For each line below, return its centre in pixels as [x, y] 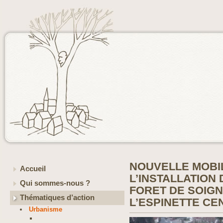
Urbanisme [46, 209]
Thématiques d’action [57, 198]
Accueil [33, 169]
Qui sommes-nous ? [55, 183]
